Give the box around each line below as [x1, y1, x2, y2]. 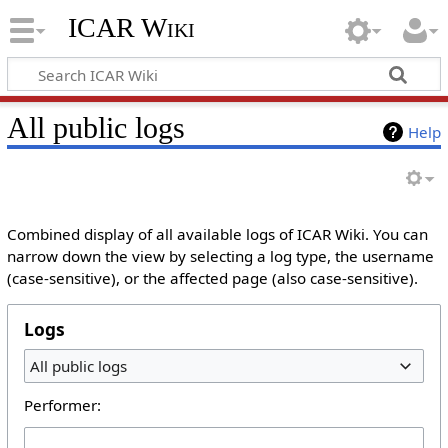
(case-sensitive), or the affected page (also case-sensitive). [6, 268, 418, 288]
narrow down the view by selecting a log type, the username [6, 246, 434, 266]
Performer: [23, 394, 101, 415]
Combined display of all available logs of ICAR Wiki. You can [6, 224, 428, 244]
